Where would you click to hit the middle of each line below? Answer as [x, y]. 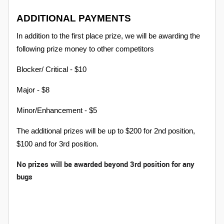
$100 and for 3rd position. [57, 144]
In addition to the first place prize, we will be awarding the [108, 36]
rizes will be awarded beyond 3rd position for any [113, 164]
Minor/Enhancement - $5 [57, 110]
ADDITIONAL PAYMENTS [74, 18]
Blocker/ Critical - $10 [51, 69]
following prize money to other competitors [85, 49]
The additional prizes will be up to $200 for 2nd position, [106, 131]
